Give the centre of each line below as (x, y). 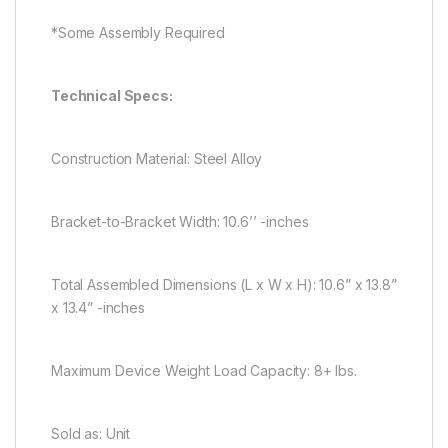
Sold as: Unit (91, 434)
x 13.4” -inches (98, 308)
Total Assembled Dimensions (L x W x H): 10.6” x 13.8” (224, 285)
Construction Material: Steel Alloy (157, 159)
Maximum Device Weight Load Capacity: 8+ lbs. (204, 371)
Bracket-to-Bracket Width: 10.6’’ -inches (180, 222)
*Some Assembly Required (138, 33)
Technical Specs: (112, 96)
